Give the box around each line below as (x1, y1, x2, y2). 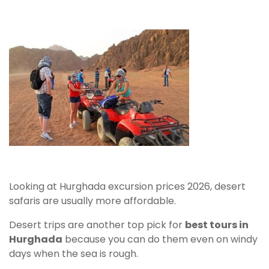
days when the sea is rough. (9, 246, 138, 261)
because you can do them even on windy (62, 232, 258, 246)
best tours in (185, 217, 249, 232)
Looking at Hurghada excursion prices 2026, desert (9, 179, 246, 193)
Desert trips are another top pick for (9, 217, 185, 232)
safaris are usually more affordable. (9, 193, 176, 208)
